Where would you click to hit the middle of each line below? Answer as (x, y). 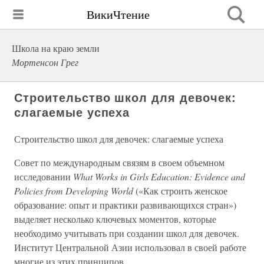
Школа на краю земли (56, 48)
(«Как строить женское (180, 191)
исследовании (44, 176)
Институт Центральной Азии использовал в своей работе (130, 247)
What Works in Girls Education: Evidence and (159, 176)
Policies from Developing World (74, 191)
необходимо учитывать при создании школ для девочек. (127, 233)
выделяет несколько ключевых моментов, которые (115, 219)
